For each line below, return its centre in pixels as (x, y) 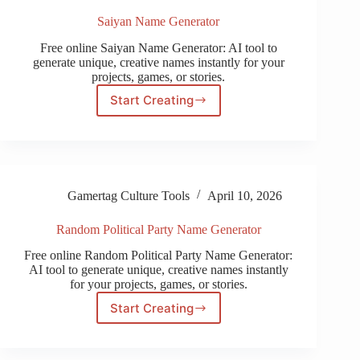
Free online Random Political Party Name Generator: (159, 256)
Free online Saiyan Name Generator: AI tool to (158, 47)
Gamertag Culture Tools (128, 195)
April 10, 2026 (244, 195)
